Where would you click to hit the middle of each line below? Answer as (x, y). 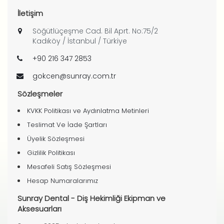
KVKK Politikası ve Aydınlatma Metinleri (88, 111)
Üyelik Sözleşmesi (56, 139)
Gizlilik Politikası (51, 153)
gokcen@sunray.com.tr (74, 76)
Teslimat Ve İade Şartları (67, 125)
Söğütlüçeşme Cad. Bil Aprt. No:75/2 (95, 31)
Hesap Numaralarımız (62, 181)
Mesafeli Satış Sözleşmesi (69, 167)
